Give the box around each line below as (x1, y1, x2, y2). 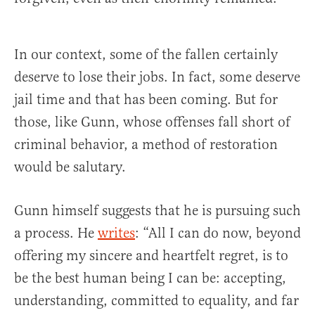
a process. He (14, 224, 98, 242)
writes (98, 224, 135, 242)
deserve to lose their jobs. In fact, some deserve (14, 67, 300, 86)
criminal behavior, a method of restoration (14, 135, 278, 153)
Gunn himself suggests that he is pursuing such (14, 201, 301, 219)
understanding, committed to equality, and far (14, 291, 299, 309)
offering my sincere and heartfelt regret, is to (14, 246, 288, 264)
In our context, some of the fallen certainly (14, 45, 278, 63)
